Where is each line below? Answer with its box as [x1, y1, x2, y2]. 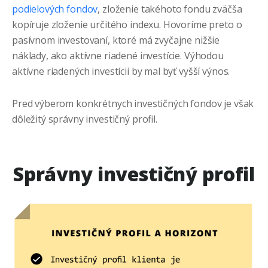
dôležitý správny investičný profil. [12, 112, 157, 126]
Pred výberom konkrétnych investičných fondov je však [12, 97, 254, 111]
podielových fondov [12, 2, 98, 16]
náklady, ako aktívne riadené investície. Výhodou [12, 49, 224, 63]
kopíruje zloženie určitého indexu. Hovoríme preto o [12, 18, 242, 32]
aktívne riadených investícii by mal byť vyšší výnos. [12, 65, 230, 78]
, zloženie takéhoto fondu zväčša [98, 2, 242, 16]
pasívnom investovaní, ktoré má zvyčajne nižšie [12, 33, 220, 47]
